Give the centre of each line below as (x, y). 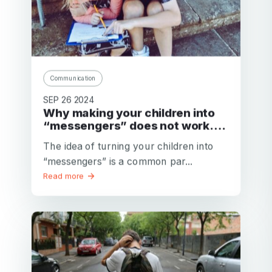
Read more (65, 176)
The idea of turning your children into (129, 146)
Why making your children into (49, 113)
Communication (73, 78)
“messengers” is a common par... (118, 161)
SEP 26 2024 (69, 100)
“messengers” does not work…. (134, 125)
